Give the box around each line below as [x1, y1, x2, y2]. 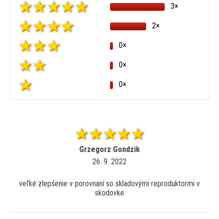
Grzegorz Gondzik [79, 145, 140, 154]
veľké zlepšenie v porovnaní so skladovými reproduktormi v [19, 179, 200, 189]
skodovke [95, 188, 124, 198]
